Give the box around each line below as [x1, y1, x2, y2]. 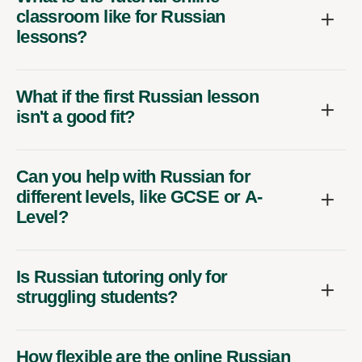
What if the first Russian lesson [16, 86, 259, 107]
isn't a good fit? [16, 106, 135, 127]
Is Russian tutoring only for [16, 266, 228, 287]
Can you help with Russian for [16, 166, 250, 187]
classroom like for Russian [16, 6, 225, 27]
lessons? [16, 26, 87, 47]
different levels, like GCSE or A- [16, 186, 263, 207]
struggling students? [16, 286, 178, 307]
